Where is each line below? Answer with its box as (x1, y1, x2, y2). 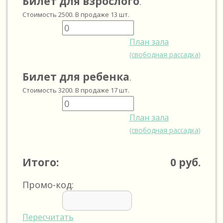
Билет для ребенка (22, 70, 129, 84)
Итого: (22, 155, 59, 169)
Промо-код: (22, 179, 74, 191)
